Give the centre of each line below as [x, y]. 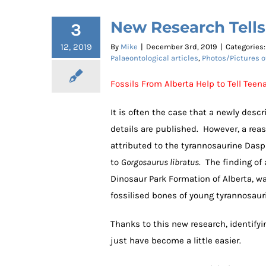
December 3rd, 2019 [182, 46]
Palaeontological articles [154, 58]
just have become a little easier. [176, 240]
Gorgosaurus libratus [160, 162]
